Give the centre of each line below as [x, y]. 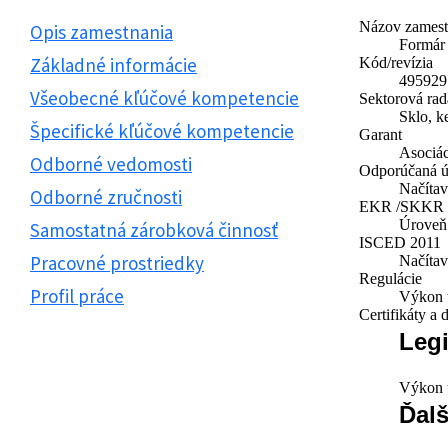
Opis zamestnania [101, 32]
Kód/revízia [395, 62]
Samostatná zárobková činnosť [154, 230]
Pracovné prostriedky [117, 263]
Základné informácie [113, 65]
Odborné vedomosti [111, 164]
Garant [380, 134]
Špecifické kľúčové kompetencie [162, 131]
